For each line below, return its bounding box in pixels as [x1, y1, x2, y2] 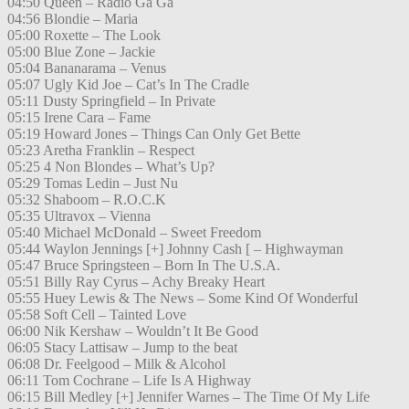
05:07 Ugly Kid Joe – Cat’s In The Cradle [7, 77, 249, 93]
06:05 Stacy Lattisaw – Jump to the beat [7, 340, 237, 356]
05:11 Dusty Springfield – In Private [7, 93, 215, 110]
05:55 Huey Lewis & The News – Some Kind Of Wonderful [7, 290, 358, 307]
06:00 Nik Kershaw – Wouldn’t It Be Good [7, 323, 258, 340]
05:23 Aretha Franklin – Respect [7, 142, 194, 159]
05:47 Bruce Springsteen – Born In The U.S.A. [7, 257, 280, 274]
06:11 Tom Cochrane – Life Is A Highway [7, 372, 251, 389]
